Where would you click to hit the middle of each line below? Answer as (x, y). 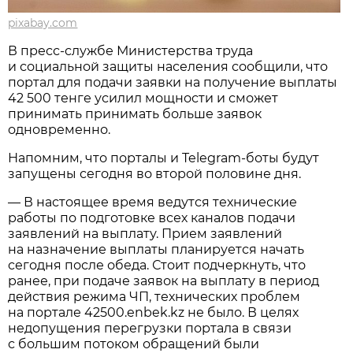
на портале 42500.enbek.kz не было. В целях (154, 312)
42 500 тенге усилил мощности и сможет (143, 98)
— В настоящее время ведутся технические (153, 202)
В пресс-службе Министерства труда (131, 50)
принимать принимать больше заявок (135, 113)
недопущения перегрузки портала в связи (150, 328)
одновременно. (59, 129)
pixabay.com (43, 22)
